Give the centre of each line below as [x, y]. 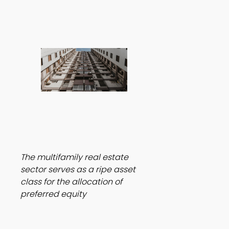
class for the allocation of [71, 181]
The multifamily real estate [74, 157]
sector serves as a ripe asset [78, 169]
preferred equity [53, 194]
